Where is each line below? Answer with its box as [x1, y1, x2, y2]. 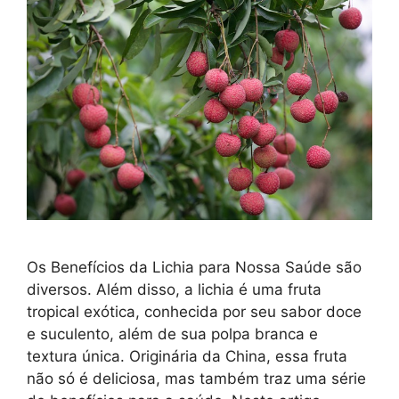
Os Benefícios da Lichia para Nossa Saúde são [27, 258, 362, 277]
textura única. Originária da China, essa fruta [27, 347, 347, 366]
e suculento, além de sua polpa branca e [27, 325, 318, 344]
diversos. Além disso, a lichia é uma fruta [27, 281, 322, 299]
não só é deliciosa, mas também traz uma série [27, 370, 366, 388]
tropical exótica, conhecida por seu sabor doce [27, 303, 362, 322]
